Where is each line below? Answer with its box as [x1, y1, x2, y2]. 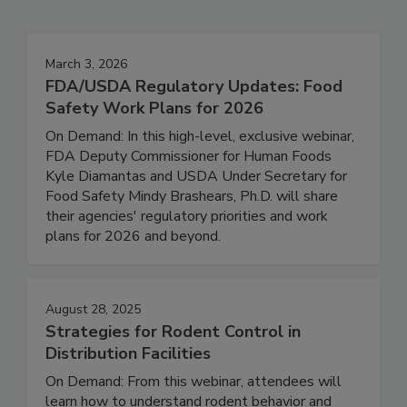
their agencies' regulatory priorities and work [45, 243, 328, 264]
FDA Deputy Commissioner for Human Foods [45, 184, 332, 204]
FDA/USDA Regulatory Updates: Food [45, 113, 342, 135]
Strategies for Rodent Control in [45, 358, 301, 381]
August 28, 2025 [45, 338, 141, 356]
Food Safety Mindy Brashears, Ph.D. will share [45, 223, 338, 244]
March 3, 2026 [45, 93, 127, 111]
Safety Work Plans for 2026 [45, 134, 263, 157]
